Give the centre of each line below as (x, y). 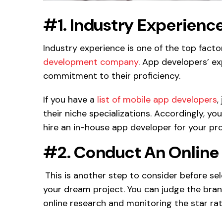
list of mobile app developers (157, 100)
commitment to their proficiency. (112, 76)
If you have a (70, 100)
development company (91, 62)
